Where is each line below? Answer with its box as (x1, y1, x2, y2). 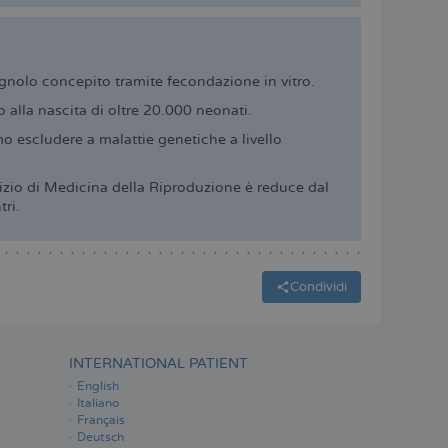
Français (76, 412, 125, 428)
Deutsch (76, 429, 124, 445)
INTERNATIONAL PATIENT (68, 354, 248, 372)
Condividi (290, 279, 347, 296)
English (76, 378, 119, 394)
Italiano (76, 395, 119, 411)
